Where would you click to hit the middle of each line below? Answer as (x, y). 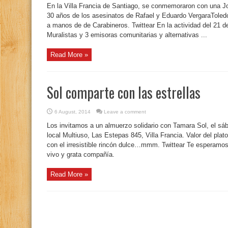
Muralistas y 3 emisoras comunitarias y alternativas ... (127, 35)
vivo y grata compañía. (81, 154)
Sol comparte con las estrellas (124, 92)
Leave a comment (125, 112)
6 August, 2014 (73, 112)
